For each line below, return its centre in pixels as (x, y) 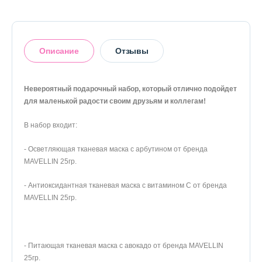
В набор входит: (51, 125)
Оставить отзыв (75, 114)
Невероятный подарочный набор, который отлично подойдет (130, 89)
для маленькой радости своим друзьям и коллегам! (115, 101)
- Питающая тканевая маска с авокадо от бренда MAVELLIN (124, 246)
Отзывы (132, 51)
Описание (59, 51)
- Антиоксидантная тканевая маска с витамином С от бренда (125, 185)
